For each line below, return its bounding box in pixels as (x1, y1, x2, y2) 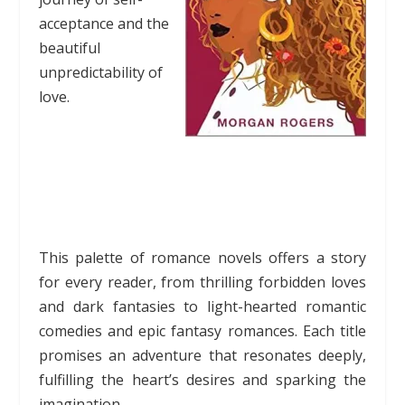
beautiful (38, 37, 100, 58)
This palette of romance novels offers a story (38, 248, 367, 268)
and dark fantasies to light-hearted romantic (38, 297, 367, 317)
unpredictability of (38, 61, 163, 82)
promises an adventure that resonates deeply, (38, 345, 367, 366)
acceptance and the (38, 13, 169, 33)
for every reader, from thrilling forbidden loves (38, 272, 367, 293)
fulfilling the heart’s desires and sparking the (38, 370, 367, 391)
